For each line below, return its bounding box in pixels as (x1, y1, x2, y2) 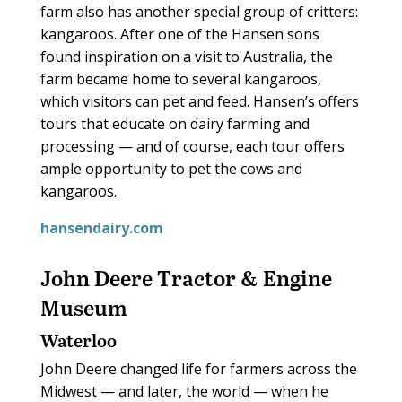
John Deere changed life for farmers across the (39, 359, 357, 380)
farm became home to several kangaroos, (39, 69, 321, 90)
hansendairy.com (39, 218, 163, 239)
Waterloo (39, 328, 117, 354)
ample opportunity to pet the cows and (39, 159, 302, 179)
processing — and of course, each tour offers (39, 136, 345, 157)
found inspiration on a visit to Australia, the (39, 47, 333, 67)
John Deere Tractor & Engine (39, 263, 332, 293)
